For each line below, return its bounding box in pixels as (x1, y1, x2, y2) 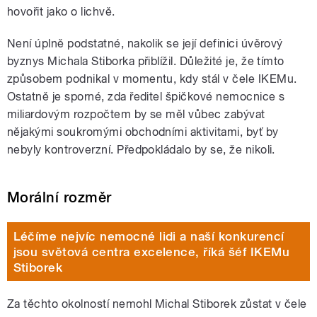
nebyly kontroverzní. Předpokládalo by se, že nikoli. (7, 143, 275, 157)
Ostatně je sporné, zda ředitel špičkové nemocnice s (7, 90, 285, 104)
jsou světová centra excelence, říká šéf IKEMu (13, 244, 290, 259)
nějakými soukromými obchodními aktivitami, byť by (7, 125, 279, 139)
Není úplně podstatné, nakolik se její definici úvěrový (7, 37, 283, 51)
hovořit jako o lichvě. (7, 5, 115, 19)
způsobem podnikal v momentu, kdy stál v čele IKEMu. (7, 72, 297, 86)
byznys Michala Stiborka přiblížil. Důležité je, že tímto (7, 54, 284, 69)
